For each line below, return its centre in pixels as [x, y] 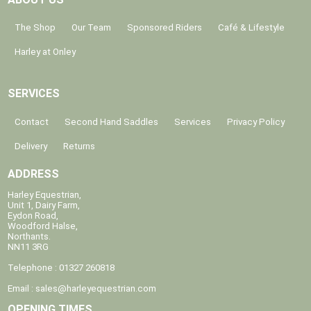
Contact [32, 121]
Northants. [30, 237]
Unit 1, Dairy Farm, [44, 205]
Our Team [92, 28]
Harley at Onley [45, 52]
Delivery [31, 146]
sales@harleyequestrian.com [96, 289]
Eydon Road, [33, 216]
